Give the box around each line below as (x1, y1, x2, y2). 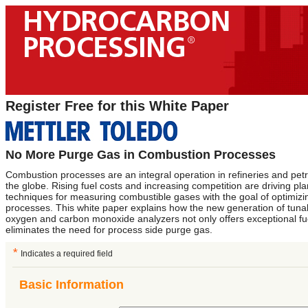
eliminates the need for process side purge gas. (5, 224, 212, 235)
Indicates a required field (21, 249, 113, 258)
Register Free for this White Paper (5, 98, 229, 113)
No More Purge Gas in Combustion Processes (5, 148, 276, 162)
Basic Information (19, 278, 124, 291)
